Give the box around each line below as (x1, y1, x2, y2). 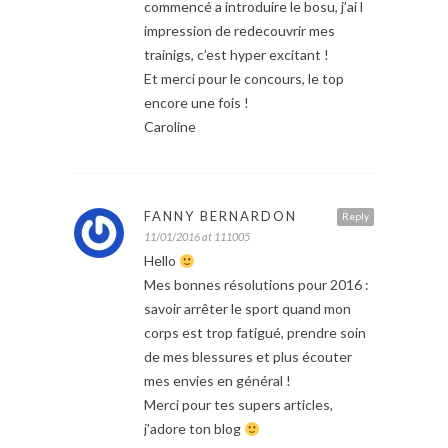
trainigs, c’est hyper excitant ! (144, 46, 329, 64)
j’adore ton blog (144, 420, 244, 438)
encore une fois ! (144, 94, 249, 112)
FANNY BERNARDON (144, 208, 297, 225)
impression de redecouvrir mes (144, 22, 335, 40)
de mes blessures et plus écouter (144, 348, 352, 366)
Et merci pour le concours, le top (144, 70, 344, 88)
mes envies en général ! (144, 372, 291, 390)
